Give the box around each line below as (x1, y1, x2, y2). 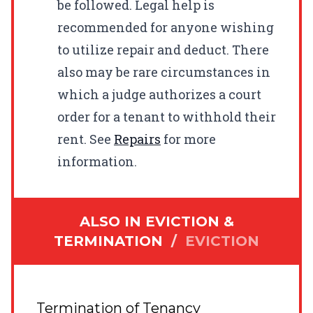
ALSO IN (79, 212, 145, 230)
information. (57, 152, 137, 170)
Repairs (114, 130, 161, 147)
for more (161, 130, 216, 147)
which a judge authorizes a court (57, 85, 261, 103)
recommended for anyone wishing (57, 18, 274, 36)
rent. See (57, 130, 114, 147)
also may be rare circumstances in (57, 63, 270, 80)
